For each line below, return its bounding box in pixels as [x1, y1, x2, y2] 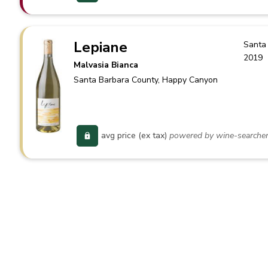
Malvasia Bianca [74, 59, 139, 71]
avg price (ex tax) [101, 130, 167, 141]
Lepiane [74, 38, 128, 57]
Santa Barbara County [74, 74, 159, 86]
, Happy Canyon [158, 74, 218, 86]
